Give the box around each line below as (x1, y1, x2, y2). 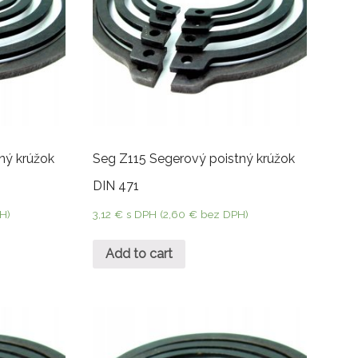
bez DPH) (197, 207, 249, 221)
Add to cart (105, 246, 173, 262)
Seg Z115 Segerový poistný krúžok (92, 150, 295, 166)
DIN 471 (92, 177, 139, 193)
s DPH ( (125, 207, 163, 221)
